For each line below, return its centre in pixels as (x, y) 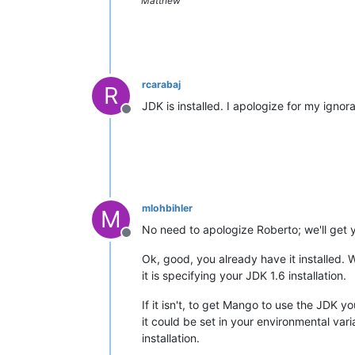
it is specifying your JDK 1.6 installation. (244, 275)
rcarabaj (161, 84)
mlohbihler (167, 208)
